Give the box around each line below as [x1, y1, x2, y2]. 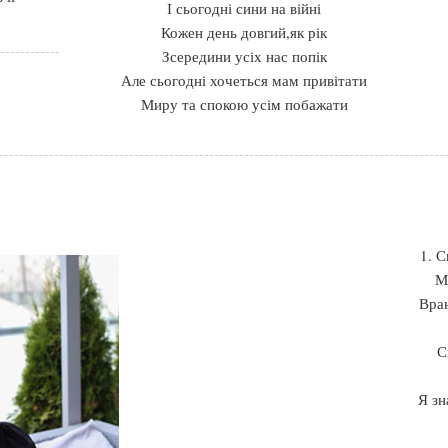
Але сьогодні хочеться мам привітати [121, 69, 367, 90]
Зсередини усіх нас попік [161, 45, 327, 66]
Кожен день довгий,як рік [161, 21, 327, 42]
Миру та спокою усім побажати [140, 93, 348, 114]
